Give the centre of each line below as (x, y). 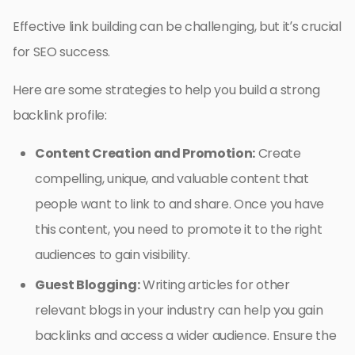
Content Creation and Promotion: (145, 154)
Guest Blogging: (88, 285)
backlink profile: (60, 116)
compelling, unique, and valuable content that (172, 179)
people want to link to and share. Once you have (179, 204)
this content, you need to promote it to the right (179, 230)
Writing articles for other (215, 285)
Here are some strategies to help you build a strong (166, 90)
